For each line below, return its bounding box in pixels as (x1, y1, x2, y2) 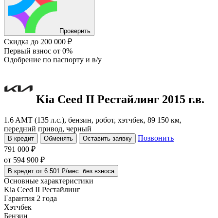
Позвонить (138, 133, 174, 142)
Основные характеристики (4, 176, 93, 185)
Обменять (44, 134, 73, 142)
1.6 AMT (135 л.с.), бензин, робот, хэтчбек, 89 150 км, (4, 115, 182, 124)
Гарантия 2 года (4, 194, 57, 202)
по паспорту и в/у (43, 55, 102, 64)
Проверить (59, 27, 91, 35)
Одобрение (4, 55, 43, 64)
